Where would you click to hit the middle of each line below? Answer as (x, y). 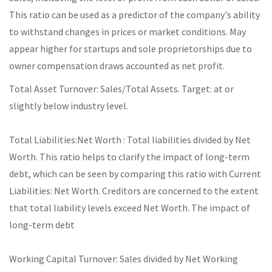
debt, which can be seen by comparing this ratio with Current (135, 173)
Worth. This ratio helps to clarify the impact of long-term (129, 156)
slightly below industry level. (69, 105)
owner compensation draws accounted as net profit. (117, 65)
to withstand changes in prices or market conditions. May (127, 31)
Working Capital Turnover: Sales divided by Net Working (124, 258)
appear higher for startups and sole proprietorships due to (131, 48)
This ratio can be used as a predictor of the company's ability (134, 14)
